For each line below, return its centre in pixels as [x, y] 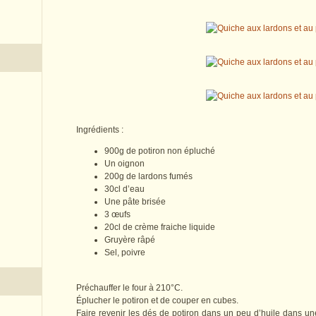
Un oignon [124, 164]
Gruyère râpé [130, 240]
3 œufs [117, 215]
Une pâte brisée [135, 202]
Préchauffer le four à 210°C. [129, 288]
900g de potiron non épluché [160, 151]
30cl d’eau [124, 189]
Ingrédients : [100, 130]
